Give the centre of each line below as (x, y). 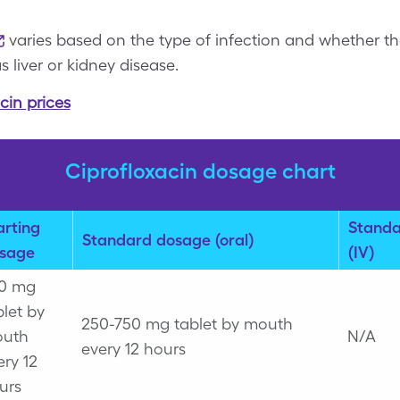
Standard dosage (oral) (167, 240)
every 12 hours (133, 349)
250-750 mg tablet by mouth (187, 324)
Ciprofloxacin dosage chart (200, 171)
